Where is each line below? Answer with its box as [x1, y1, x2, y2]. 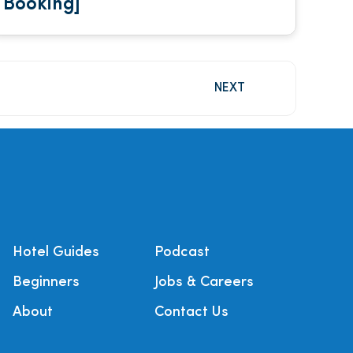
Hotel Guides [13, 245, 99, 261]
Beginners [13, 275, 80, 291]
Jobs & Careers [154, 275, 254, 291]
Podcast [154, 245, 210, 261]
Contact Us [154, 305, 229, 321]
